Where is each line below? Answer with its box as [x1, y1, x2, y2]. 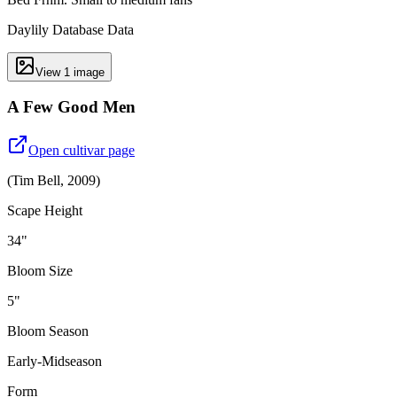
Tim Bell [12, 173, 60, 189]
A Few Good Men [7, 97, 136, 117]
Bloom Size [7, 263, 73, 279]
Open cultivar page [28, 143, 135, 159]
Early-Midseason [7, 354, 102, 370]
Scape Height [7, 203, 82, 219]
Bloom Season [7, 323, 89, 339]
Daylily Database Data [7, 21, 134, 37]
